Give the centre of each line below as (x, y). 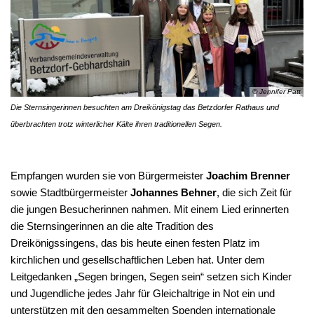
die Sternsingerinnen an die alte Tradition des (112, 226)
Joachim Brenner (248, 176)
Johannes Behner (173, 193)
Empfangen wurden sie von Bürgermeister (108, 176)
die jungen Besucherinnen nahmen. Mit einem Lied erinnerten (150, 210)
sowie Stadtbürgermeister (70, 193)
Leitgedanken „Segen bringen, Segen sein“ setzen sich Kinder (151, 277)
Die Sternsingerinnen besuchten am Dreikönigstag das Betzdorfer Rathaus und (145, 108)
